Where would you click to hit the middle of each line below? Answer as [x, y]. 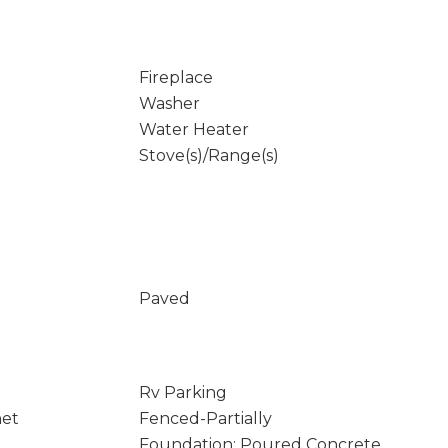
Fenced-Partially [205, 418]
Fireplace [175, 77]
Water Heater [193, 129]
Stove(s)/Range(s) [208, 155]
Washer [169, 103]
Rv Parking [182, 392]
